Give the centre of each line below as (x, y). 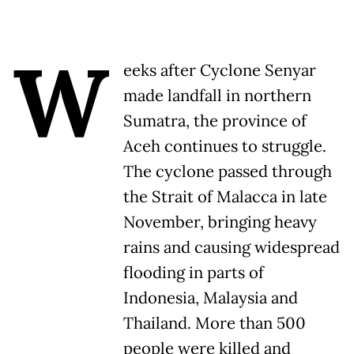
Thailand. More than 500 (215, 324)
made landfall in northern (217, 96)
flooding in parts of (194, 273)
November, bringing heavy (220, 222)
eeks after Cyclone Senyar (220, 71)
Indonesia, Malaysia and (211, 298)
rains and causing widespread (232, 248)
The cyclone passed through (228, 172)
